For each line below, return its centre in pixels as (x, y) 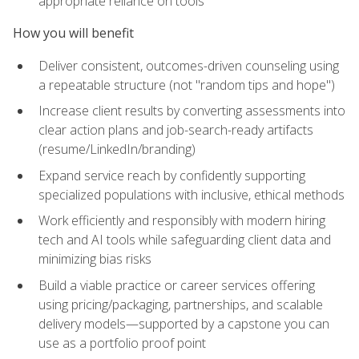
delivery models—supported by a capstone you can (184, 324)
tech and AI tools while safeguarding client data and (185, 240)
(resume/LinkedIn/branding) (117, 149)
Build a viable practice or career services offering (177, 286)
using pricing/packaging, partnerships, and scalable (181, 305)
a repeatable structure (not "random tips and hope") (187, 85)
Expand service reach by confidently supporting (172, 175)
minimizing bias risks (95, 259)
